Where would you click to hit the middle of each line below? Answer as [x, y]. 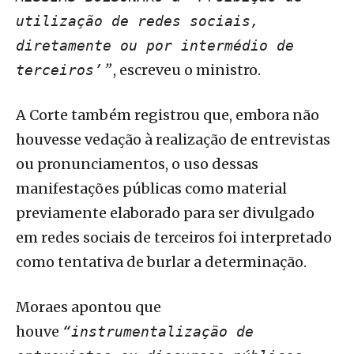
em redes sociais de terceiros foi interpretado [174, 238]
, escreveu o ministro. [185, 70]
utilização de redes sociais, [137, 21]
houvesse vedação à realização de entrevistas [173, 140]
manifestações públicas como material [151, 189]
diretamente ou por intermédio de [155, 46]
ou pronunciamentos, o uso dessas [137, 164]
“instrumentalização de [158, 332]
